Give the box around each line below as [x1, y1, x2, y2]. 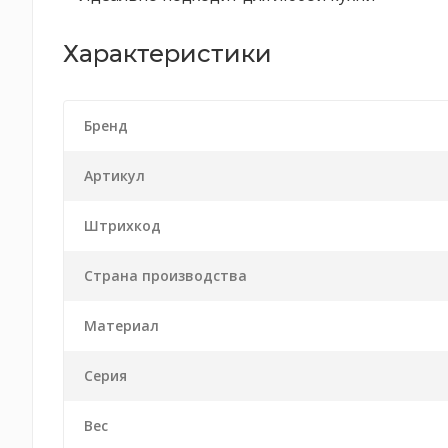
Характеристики [63, 39, 272, 68]
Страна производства [84, 266, 247, 285]
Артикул [84, 166, 145, 185]
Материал [84, 316, 159, 335]
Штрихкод [84, 216, 161, 235]
